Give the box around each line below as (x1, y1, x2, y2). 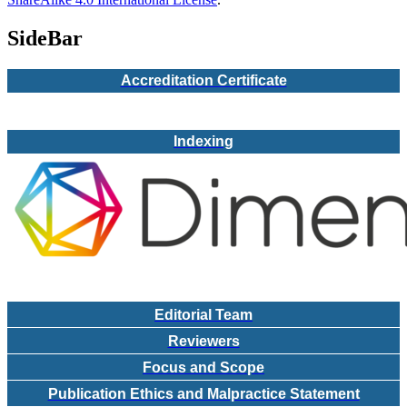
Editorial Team (154, 306, 253, 323)
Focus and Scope (143, 359, 264, 375)
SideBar (7, 26, 83, 50)
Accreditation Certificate (120, 72, 287, 88)
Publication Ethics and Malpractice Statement (47, 385, 360, 402)
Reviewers (167, 333, 240, 349)
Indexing (174, 133, 233, 149)
